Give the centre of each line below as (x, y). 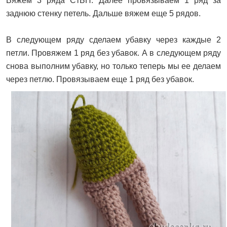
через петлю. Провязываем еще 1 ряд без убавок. (100, 79)
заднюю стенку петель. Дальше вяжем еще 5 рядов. (103, 13)
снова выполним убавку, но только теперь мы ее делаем (113, 66)
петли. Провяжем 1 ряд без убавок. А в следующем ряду (113, 53)
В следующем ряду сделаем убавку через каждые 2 (113, 40)
